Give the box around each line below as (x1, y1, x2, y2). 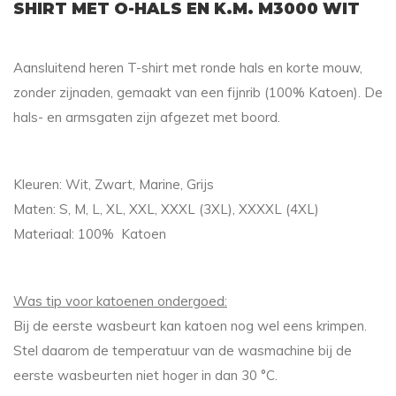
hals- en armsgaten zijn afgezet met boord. (13, 109, 280, 126)
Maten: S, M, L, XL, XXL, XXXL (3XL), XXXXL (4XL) (13, 201, 319, 218)
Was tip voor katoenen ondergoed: (13, 293, 227, 310)
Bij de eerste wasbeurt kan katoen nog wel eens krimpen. (13, 317, 367, 335)
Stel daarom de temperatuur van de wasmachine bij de (13, 342, 352, 360)
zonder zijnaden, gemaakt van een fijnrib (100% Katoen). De (13, 84, 383, 102)
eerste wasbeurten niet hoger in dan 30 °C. (13, 367, 281, 385)
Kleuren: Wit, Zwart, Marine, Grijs (13, 176, 214, 194)
